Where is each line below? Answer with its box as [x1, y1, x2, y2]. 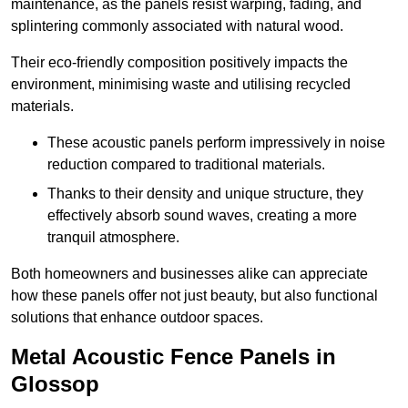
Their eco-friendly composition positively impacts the [11, 55, 348, 71]
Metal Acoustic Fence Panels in [11, 344, 336, 370]
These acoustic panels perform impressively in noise [47, 135, 385, 151]
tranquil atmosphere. [47, 229, 179, 246]
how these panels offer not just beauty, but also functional [11, 288, 378, 304]
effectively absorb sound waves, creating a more [47, 208, 357, 224]
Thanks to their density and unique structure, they [47, 186, 363, 202]
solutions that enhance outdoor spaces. [11, 310, 263, 326]
